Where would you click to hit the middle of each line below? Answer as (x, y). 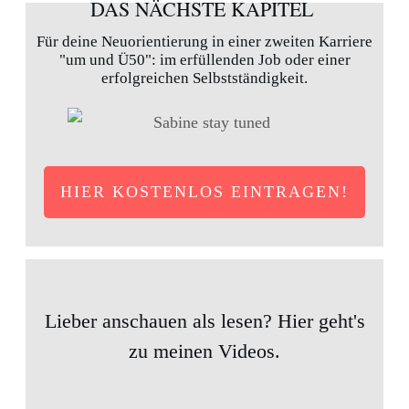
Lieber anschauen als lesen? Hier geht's (204, 321)
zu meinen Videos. (204, 351)
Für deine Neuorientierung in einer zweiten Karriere (204, 41)
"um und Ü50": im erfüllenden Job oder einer (204, 59)
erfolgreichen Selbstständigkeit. (204, 78)
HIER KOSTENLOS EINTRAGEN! (204, 191)
